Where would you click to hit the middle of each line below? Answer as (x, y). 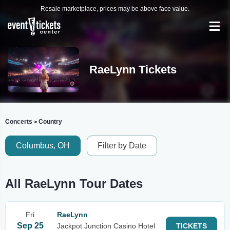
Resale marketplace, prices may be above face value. (115, 9)
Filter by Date (122, 146)
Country (50, 122)
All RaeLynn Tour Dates (74, 184)
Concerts (19, 122)
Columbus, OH (43, 146)
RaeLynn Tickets (133, 70)
